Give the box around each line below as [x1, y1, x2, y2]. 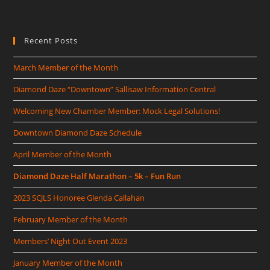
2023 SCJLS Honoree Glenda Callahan [13, 192, 145, 204]
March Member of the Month [13, 62, 119, 74]
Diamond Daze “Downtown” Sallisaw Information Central [13, 84, 216, 95]
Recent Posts [24, 35, 78, 46]
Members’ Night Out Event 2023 [13, 236, 128, 247]
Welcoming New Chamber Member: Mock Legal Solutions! [13, 105, 221, 117]
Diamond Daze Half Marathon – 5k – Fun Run [13, 171, 181, 182]
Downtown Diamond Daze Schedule [13, 127, 142, 139]
